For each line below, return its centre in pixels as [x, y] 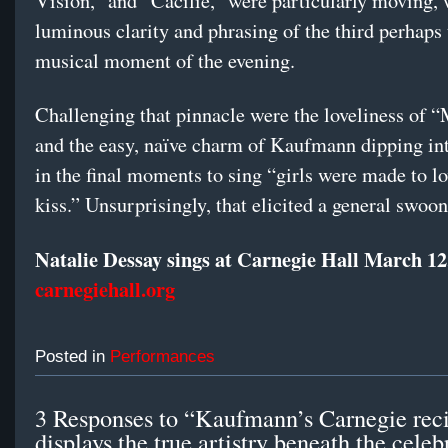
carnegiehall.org [105, 289]
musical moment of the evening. [165, 61]
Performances [162, 356]
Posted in [72, 356]
